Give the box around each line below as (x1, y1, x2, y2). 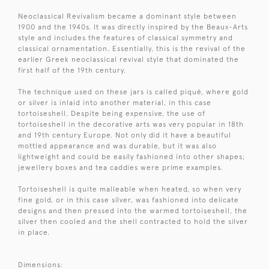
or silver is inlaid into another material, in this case (18, 98, 211, 107)
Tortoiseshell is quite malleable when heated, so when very (18, 184, 241, 193)
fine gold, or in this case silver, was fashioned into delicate (18, 195, 239, 204)
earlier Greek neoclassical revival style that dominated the (18, 55, 239, 64)
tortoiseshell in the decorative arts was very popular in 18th (18, 119, 244, 128)
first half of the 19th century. (18, 65, 126, 74)
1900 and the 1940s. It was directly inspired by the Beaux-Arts (18, 22, 248, 31)
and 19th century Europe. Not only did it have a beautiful (18, 130, 231, 139)
